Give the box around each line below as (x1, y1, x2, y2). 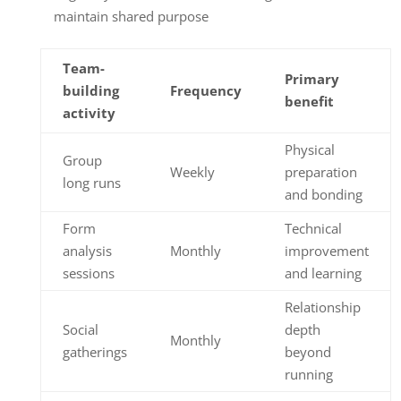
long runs (62, 174, 121, 192)
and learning (284, 264, 362, 283)
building (62, 81, 119, 100)
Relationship (284, 298, 361, 317)
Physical (284, 141, 335, 159)
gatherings (62, 343, 127, 362)
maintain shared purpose (53, 7, 209, 26)
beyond (284, 343, 331, 362)
